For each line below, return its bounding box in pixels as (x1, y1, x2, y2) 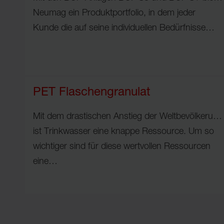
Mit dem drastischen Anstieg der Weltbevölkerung (33, 112, 223, 121)
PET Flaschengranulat (33, 86, 150, 99)
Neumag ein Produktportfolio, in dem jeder (33, 8, 195, 18)
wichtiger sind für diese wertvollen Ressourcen (33, 142, 210, 151)
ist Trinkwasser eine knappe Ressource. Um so (33, 127, 214, 136)
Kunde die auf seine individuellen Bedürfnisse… (33, 23, 214, 33)
